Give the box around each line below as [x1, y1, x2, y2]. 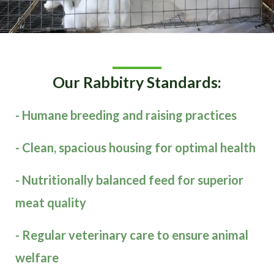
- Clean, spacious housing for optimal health [15, 139, 256, 155]
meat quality [15, 194, 86, 210]
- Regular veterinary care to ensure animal [15, 227, 248, 242]
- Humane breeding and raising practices [15, 107, 237, 122]
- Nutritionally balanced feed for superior [15, 172, 243, 187]
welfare [15, 250, 59, 265]
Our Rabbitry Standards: [53, 72, 221, 91]
